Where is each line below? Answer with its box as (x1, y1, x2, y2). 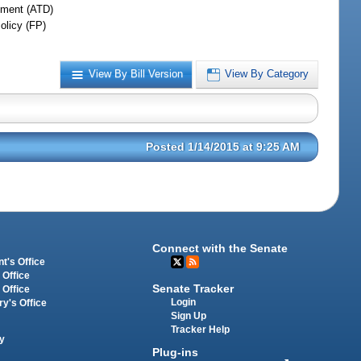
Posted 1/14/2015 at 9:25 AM (146, 140, 301, 154)
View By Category (225, 68, 309, 81)
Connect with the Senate (152, 241, 288, 255)
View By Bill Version (89, 68, 184, 81)
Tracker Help (171, 324, 230, 334)
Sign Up (171, 310, 207, 321)
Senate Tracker (152, 281, 234, 295)
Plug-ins (152, 346, 199, 359)
